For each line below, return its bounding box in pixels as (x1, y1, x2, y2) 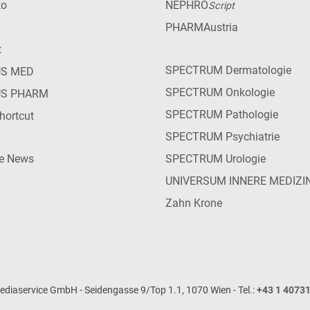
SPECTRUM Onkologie (165, 86, 275, 100)
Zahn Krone (165, 197, 222, 210)
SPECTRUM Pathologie (165, 108, 278, 122)
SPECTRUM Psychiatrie (165, 130, 280, 144)
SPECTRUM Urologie (165, 152, 266, 166)
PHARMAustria (165, 21, 238, 35)
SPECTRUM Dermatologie (165, 64, 291, 77)
